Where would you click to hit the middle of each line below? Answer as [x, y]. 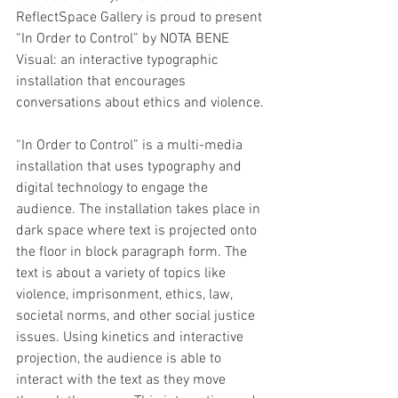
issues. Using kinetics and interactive [131, 338]
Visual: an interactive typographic [119, 60]
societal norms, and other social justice [137, 316]
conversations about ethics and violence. [142, 103]
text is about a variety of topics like [123, 274]
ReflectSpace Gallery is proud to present [141, 18]
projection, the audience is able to [120, 359]
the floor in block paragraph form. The [133, 252]
